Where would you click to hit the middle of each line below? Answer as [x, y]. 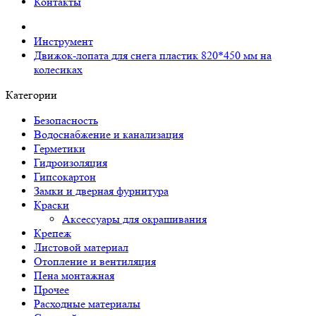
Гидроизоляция [71, 163]
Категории [31, 95]
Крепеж [53, 233]
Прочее [51, 290]
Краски [51, 205]
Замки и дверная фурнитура [101, 191]
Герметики [60, 148]
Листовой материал [81, 247]
